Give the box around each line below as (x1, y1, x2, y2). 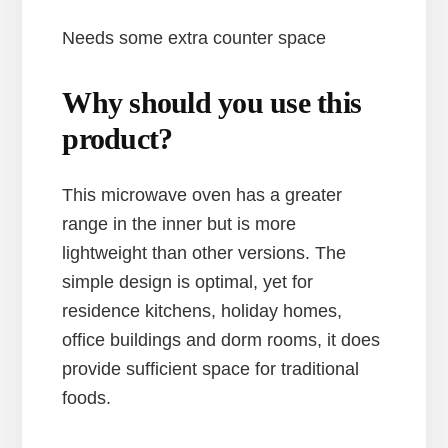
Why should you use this (62, 86, 362, 120)
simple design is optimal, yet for (62, 272, 314, 293)
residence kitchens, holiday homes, (62, 301, 343, 322)
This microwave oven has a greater (62, 185, 343, 206)
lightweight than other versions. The (62, 243, 347, 264)
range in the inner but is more (62, 214, 297, 235)
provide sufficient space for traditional (62, 359, 360, 380)
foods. (62, 388, 112, 409)
